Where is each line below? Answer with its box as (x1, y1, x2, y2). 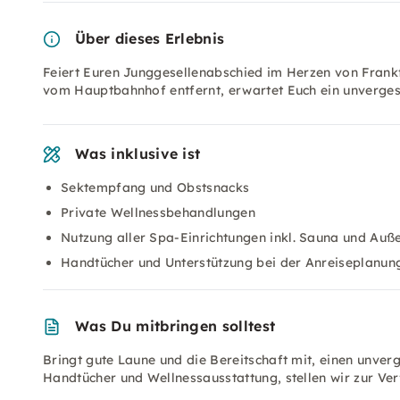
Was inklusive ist (75, 145, 201, 162)
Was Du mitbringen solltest (75, 317, 276, 335)
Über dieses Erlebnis (75, 29, 225, 47)
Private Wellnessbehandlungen (61, 204, 255, 221)
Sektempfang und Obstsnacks (61, 179, 250, 196)
